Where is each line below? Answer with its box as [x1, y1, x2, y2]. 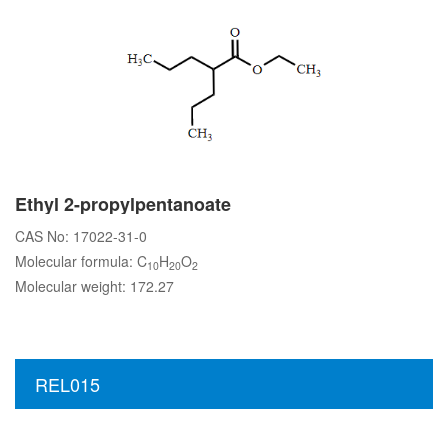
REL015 [35, 371, 100, 397]
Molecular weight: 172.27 [15, 276, 174, 296]
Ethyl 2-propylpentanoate [15, 191, 231, 217]
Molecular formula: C [15, 251, 147, 271]
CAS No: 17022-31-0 [15, 226, 147, 246]
